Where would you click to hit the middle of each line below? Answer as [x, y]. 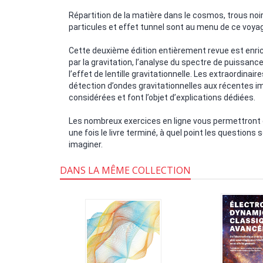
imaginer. [86, 144]
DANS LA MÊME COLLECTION [125, 170]
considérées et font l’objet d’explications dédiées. [162, 97]
